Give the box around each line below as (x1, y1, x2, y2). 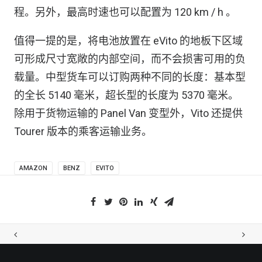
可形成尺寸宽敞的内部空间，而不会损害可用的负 (14, 53, 246, 65)
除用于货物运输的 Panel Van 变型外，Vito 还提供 (14, 107, 243, 119)
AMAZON (19, 164, 47, 172)
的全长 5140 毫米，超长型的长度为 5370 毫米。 (14, 89, 239, 101)
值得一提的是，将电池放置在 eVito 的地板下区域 (14, 35, 243, 47)
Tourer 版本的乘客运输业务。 (14, 125, 152, 137)
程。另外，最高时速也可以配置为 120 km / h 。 (14, 6, 236, 18)
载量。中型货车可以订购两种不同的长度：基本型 (14, 71, 246, 83)
